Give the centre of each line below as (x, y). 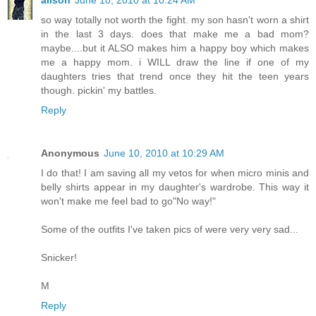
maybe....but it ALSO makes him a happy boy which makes (175, 48)
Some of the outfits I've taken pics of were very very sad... (170, 230)
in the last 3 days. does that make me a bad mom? (175, 34)
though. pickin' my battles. (99, 90)
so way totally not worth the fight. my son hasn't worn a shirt (175, 19)
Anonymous (70, 153)
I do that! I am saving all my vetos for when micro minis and (175, 173)
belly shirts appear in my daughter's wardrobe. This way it (175, 187)
